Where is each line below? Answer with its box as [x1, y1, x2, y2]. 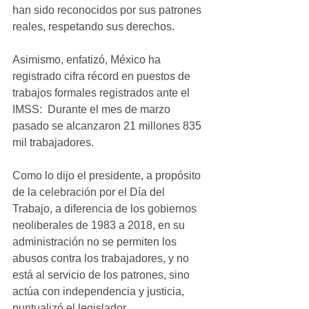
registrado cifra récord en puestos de [12, 70, 193, 82]
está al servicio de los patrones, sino [12, 268, 192, 281]
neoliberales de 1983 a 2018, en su [12, 219, 188, 231]
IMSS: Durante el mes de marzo [12, 103, 173, 115]
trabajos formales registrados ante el [12, 86, 192, 99]
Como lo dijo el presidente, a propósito [12, 169, 203, 181]
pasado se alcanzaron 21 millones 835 [12, 119, 204, 132]
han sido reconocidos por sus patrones [12, 3, 204, 16]
